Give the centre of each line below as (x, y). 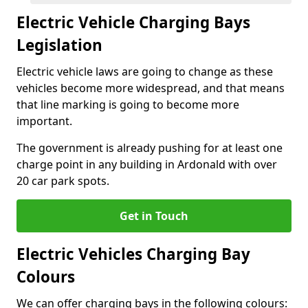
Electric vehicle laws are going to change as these (145, 71)
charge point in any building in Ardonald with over (147, 164)
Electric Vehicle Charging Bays (133, 22)
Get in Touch (154, 216)
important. (44, 121)
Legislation (59, 45)
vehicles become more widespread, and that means (151, 88)
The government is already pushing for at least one (150, 148)
